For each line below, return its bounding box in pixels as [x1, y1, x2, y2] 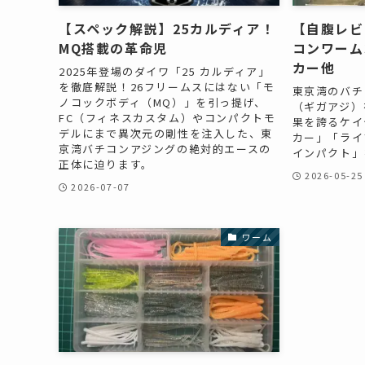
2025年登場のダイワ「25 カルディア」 [59, 63, 270, 79]
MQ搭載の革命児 [59, 38, 168, 59]
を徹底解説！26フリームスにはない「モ [59, 78, 275, 95]
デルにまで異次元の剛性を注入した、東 [59, 125, 273, 141]
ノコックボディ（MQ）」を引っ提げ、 [59, 94, 266, 110]
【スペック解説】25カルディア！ [59, 19, 275, 39]
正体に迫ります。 [59, 156, 153, 172]
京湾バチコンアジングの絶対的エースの [59, 140, 271, 156]
